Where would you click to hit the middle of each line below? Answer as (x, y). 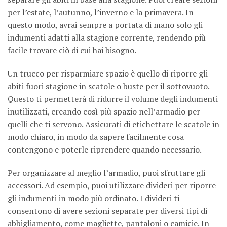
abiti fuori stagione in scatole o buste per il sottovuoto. (108, 86)
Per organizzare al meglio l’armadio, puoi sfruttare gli (106, 173)
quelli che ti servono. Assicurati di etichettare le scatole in (113, 124)
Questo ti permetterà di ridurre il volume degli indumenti (113, 99)
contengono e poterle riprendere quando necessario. (105, 149)
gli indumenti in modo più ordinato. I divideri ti (93, 198)
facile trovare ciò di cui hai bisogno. (72, 50)
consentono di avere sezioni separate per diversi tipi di (107, 211)
